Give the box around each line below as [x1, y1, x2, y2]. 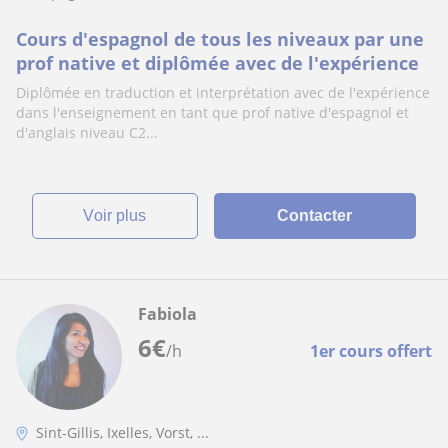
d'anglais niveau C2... [16, 123, 158, 142]
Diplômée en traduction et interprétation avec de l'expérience [16, 83, 430, 102]
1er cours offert [310, 340, 432, 362]
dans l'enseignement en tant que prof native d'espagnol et [16, 103, 409, 122]
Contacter [277, 207, 353, 224]
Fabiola [138, 303, 197, 325]
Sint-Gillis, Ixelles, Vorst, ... [36, 423, 209, 442]
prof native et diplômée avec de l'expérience [16, 51, 419, 75]
